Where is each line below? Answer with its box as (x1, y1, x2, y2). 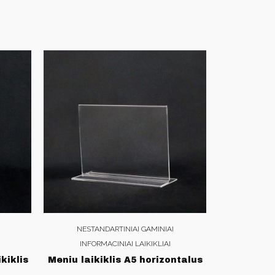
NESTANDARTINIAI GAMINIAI (76, 224, 174, 233)
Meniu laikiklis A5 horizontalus (47, 255, 203, 265)
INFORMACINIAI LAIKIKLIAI (79, 239, 171, 248)
